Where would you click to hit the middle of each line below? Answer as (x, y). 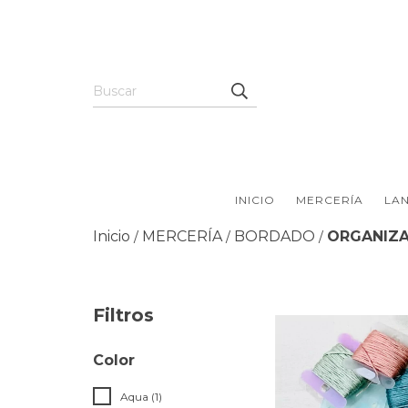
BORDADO (275, 236)
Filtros (123, 315)
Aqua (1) (141, 397)
